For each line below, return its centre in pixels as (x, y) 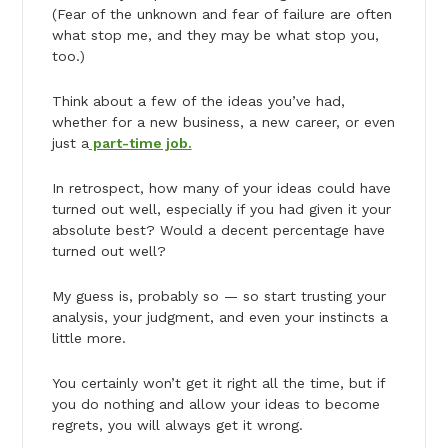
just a (70, 142)
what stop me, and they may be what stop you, (215, 34)
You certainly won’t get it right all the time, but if (218, 382)
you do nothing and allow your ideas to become (215, 403)
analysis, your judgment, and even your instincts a (219, 316)
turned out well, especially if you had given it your (221, 208)
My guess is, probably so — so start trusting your (218, 295)
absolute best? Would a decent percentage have (218, 229)
